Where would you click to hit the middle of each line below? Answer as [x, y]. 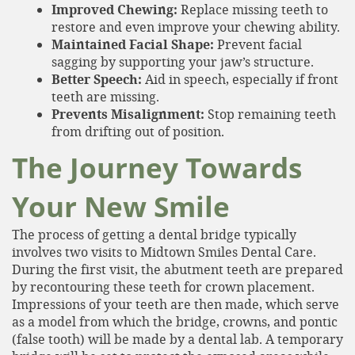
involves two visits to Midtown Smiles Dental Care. [164, 251]
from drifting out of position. [138, 131]
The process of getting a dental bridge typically [154, 234]
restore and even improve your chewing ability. [196, 26]
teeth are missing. [105, 96]
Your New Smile [121, 206]
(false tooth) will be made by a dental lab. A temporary [177, 338]
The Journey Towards [157, 167]
